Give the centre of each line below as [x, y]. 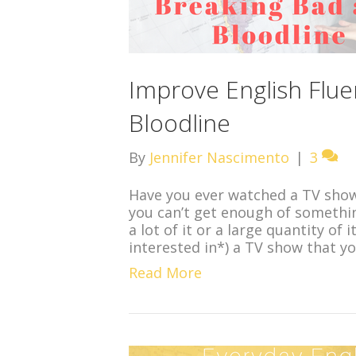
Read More [165, 273]
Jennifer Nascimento [219, 157]
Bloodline [180, 123]
